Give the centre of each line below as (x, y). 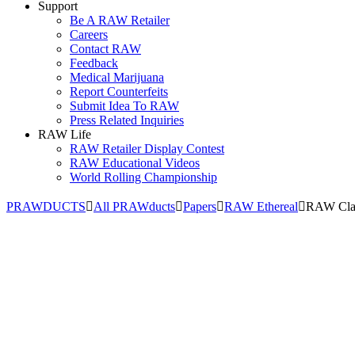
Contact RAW (105, 49)
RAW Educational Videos (135, 163)
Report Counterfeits (119, 92)
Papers (200, 206)
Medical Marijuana (117, 77)
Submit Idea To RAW (124, 106)
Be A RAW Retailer (120, 20)
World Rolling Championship (143, 177)
